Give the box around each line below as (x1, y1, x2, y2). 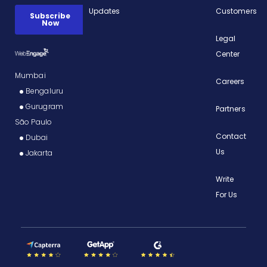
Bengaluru (26, 85, 63, 96)
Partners (215, 103, 246, 114)
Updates (88, 5, 120, 16)
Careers (215, 76, 245, 86)
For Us (215, 189, 238, 200)
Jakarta (26, 147, 52, 158)
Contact (215, 131, 247, 141)
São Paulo (15, 116, 52, 127)
